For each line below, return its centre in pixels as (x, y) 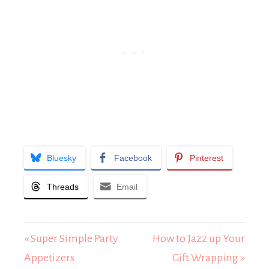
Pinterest (207, 158)
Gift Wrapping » (209, 258)
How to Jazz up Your (199, 238)
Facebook (133, 158)
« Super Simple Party (71, 238)
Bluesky (62, 158)
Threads (63, 187)
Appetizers (49, 258)
